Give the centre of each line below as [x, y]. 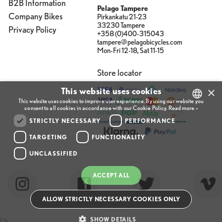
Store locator [119, 73]
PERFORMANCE [150, 120]
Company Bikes [35, 16]
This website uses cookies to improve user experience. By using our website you [111, 101]
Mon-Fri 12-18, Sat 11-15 [130, 51]
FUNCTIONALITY [118, 137]
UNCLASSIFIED [54, 153]
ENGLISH [195, 136]
